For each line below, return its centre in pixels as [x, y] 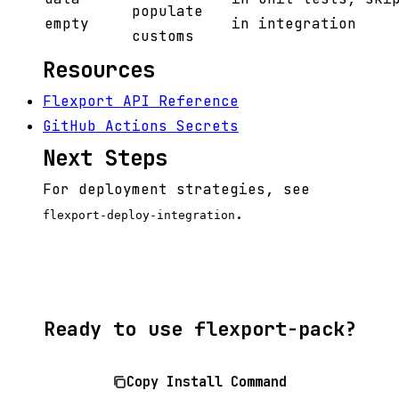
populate [167, 12]
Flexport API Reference [141, 102]
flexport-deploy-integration [139, 216]
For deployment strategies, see [176, 190]
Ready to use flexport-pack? [199, 329]
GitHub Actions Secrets [141, 126]
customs [163, 37]
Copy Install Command [207, 382]
